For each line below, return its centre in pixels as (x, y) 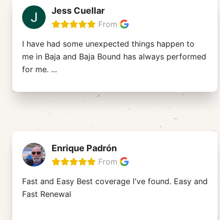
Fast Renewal (47, 194)
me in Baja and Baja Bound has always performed (114, 57)
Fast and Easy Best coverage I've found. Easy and (115, 181)
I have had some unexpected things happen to (108, 44)
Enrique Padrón (84, 148)
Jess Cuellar (78, 11)
